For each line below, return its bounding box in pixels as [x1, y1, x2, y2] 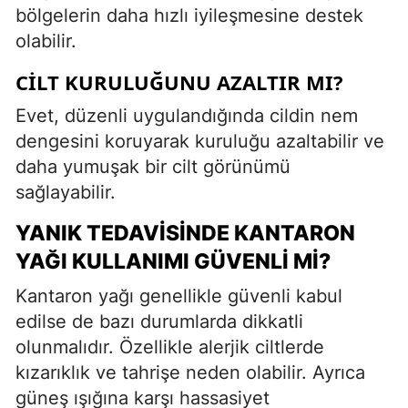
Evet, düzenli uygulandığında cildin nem [15, 104, 358, 127]
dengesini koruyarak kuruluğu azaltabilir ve [15, 129, 384, 152]
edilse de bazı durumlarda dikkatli [15, 310, 303, 332]
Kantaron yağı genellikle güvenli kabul [15, 284, 342, 307]
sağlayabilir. [15, 180, 116, 203]
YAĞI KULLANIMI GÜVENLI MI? [15, 248, 331, 274]
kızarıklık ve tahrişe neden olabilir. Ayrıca [15, 361, 365, 383]
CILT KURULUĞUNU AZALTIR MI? [15, 67, 343, 96]
